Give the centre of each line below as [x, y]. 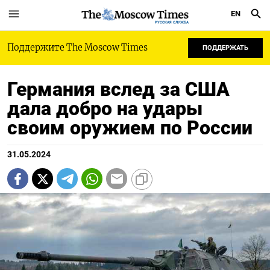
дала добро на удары [105, 108]
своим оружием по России [130, 128]
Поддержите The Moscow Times [77, 48]
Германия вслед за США [118, 89]
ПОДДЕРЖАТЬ [225, 48]
